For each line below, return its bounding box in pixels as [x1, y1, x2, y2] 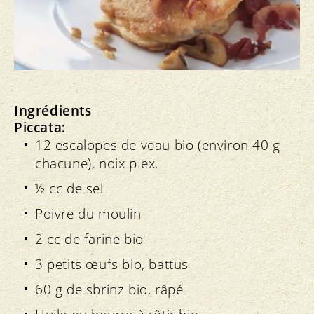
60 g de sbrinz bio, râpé [35, 280, 184, 299]
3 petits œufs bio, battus [35, 255, 189, 274]
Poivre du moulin [35, 205, 142, 224]
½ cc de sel [35, 179, 104, 198]
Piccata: [14, 118, 66, 137]
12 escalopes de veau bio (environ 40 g [35, 136, 280, 155]
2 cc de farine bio [35, 230, 144, 249]
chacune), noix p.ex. [35, 154, 160, 173]
